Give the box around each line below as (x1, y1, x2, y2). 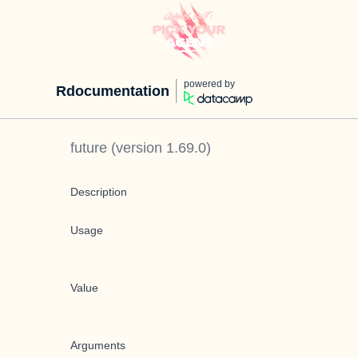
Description (70, 185, 127, 198)
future (70, 140, 107, 156)
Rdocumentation (56, 83, 169, 99)
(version (107, 140, 166, 156)
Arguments (70, 339, 125, 352)
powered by (184, 78, 235, 89)
